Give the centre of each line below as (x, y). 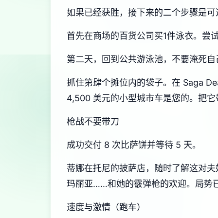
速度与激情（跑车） (106, 207)
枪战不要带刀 (93, 121)
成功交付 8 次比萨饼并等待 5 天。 (134, 145)
